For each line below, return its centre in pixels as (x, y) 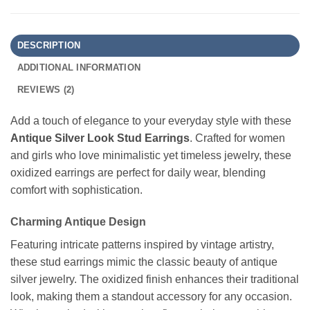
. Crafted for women (237, 138)
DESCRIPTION (49, 45)
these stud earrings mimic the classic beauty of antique (144, 262)
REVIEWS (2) (46, 89)
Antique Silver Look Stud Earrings (100, 138)
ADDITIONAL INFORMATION (79, 67)
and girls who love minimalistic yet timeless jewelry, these (151, 155)
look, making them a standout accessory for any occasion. (151, 296)
